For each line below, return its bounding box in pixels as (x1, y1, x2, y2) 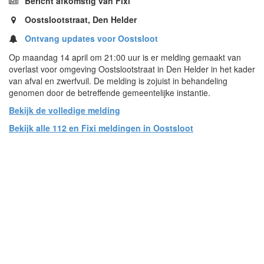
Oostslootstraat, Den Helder (22, 13, 137, 25)
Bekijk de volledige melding (9, 104, 120, 116)
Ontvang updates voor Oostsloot (25, 32, 158, 44)
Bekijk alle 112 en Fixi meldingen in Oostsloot (9, 121, 193, 134)
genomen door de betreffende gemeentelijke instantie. (9, 86, 210, 98)
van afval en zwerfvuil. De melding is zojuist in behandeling (9, 74, 227, 87)
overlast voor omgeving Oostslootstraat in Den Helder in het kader (9, 62, 255, 75)
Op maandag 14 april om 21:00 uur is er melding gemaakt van (9, 51, 241, 63)
